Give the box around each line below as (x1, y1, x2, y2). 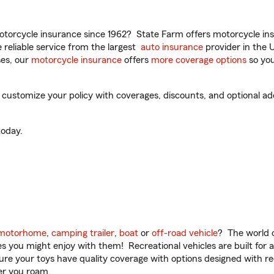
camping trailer (51, 228, 114, 238)
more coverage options (151, 55, 246, 65)
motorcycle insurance (31, 55, 122, 65)
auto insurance (141, 42, 203, 52)
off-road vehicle (152, 228, 218, 238)
